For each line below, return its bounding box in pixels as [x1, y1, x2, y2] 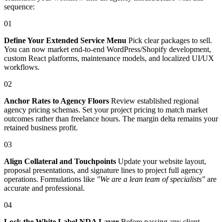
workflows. [4, 62, 40, 71]
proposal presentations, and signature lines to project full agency [4, 166, 203, 174]
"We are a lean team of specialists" [97, 174, 205, 183]
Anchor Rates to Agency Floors [4, 96, 109, 105]
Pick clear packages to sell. [126, 36, 212, 45]
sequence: [4, 2, 35, 11]
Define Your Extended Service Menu [4, 36, 126, 45]
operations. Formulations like [4, 174, 97, 183]
